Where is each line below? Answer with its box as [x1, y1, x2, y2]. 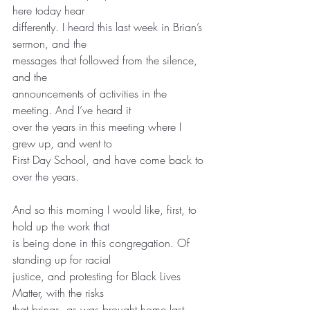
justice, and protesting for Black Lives [12, 268, 184, 284]
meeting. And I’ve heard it [12, 102, 131, 118]
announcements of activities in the [12, 85, 170, 101]
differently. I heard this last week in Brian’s [12, 19, 206, 35]
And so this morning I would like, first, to [12, 201, 200, 217]
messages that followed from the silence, [12, 52, 201, 68]
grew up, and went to [12, 135, 112, 151]
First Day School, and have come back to [12, 152, 207, 167]
